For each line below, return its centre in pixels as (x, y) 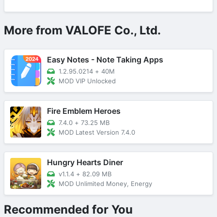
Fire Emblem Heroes (84, 111)
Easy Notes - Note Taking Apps (105, 60)
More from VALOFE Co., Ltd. (82, 31)
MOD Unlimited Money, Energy (105, 183)
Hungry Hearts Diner (85, 163)
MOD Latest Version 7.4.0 (97, 132)
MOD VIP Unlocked (87, 81)
